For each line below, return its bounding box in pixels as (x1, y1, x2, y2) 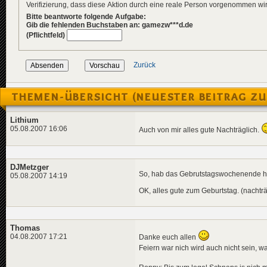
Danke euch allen (139, 233, 198, 242)
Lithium (10, 116, 39, 125)
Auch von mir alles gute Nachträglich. (139, 125, 261, 134)
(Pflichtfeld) (26, 30, 65, 39)
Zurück (133, 61, 156, 70)
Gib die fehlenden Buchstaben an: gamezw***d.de (26, 21, 193, 30)
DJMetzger (10, 162, 49, 172)
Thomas (10, 223, 40, 233)
